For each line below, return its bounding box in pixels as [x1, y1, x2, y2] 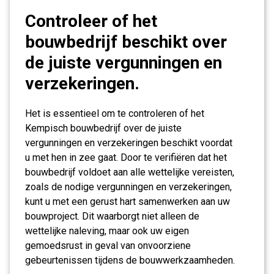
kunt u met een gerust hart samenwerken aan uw [25, 196, 230, 207]
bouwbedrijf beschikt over [25, 32, 227, 52]
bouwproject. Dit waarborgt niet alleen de [25, 210, 199, 222]
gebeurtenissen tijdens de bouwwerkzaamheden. [25, 254, 235, 266]
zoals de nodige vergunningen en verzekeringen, [25, 181, 232, 193]
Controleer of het [25, 11, 157, 31]
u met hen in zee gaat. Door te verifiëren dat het [25, 152, 227, 163]
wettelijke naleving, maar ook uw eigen [25, 225, 189, 237]
